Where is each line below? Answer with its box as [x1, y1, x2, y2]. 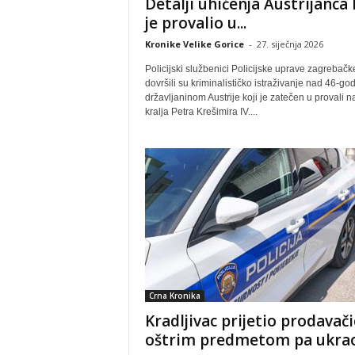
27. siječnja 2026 [256, 38, 323, 50]
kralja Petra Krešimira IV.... [144, 106, 258, 117]
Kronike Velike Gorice [144, 38, 244, 50]
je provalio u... [144, 13, 246, 33]
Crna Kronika [148, 290, 200, 301]
